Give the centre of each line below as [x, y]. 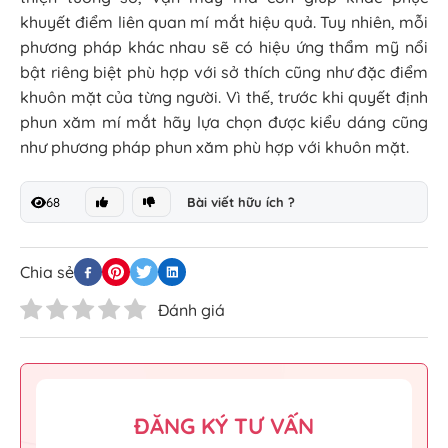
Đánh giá [191, 310]
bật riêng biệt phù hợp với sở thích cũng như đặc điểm [224, 72]
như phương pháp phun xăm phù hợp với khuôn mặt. [214, 147]
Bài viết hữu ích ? [240, 202]
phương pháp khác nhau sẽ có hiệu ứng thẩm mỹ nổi [224, 47]
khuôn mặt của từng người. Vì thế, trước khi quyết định [224, 97]
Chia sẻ [47, 271]
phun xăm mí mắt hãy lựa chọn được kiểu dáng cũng [224, 122]
